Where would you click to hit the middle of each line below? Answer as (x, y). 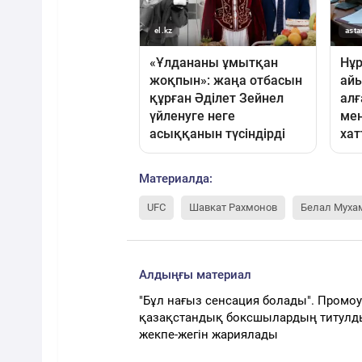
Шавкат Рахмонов (233, 207)
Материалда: (176, 178)
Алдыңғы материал (195, 274)
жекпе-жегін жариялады (208, 334)
